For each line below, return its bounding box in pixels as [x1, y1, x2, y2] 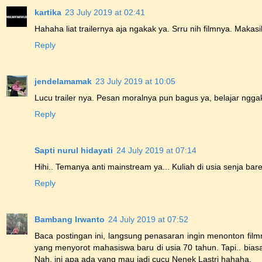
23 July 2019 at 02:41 [65, 8, 145, 18]
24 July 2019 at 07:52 [108, 215, 188, 225]
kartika [35, 8, 61, 18]
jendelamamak [35, 77, 92, 87]
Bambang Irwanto [35, 215, 105, 225]
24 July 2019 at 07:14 [116, 146, 196, 156]
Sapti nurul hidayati [35, 146, 113, 156]
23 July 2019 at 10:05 [95, 77, 175, 87]
